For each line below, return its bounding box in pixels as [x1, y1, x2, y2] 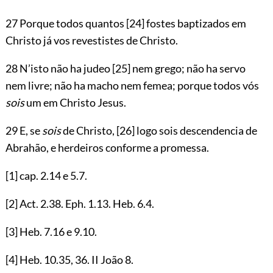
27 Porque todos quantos [5, 16, 126, 30]
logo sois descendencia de [134, 123, 257, 137]
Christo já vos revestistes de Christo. [5, 33, 178, 47]
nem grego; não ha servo [130, 61, 246, 75]
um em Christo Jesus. [24, 95, 126, 109]
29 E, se [5, 123, 42, 137]
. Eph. [60, 196, 88, 210]
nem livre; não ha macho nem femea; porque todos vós [5, 78, 259, 92]
